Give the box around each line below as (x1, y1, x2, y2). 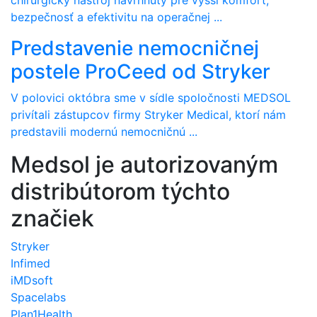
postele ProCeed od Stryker (11, 59, 270, 83)
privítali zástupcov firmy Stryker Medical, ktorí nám (11, 108, 286, 122)
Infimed (11, 256, 50, 270)
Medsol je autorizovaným (11, 151, 278, 178)
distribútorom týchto (11, 178, 230, 205)
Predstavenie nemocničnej (11, 36, 259, 60)
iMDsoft (11, 273, 53, 287)
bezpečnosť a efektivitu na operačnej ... (11, 10, 222, 24)
